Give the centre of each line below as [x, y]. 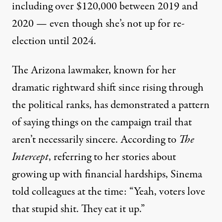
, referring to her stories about [112, 157]
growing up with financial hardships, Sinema [107, 175]
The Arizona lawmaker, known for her [94, 71]
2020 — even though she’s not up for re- [98, 24]
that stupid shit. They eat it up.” [78, 209]
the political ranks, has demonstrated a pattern [111, 105]
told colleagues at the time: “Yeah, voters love [109, 192]
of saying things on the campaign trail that [102, 123]
